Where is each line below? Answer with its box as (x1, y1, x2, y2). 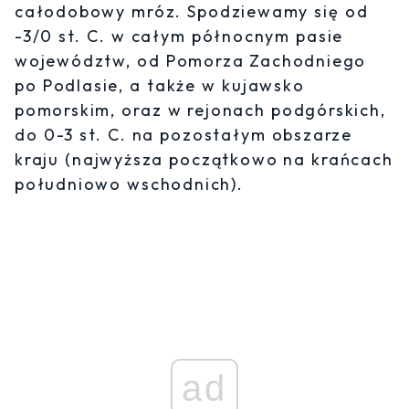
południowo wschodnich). (15, 173, 244, 194)
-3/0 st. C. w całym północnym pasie (15, 25, 344, 47)
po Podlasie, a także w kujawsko (15, 74, 305, 96)
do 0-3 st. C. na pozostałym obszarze (15, 123, 352, 145)
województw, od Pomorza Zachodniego (15, 49, 367, 71)
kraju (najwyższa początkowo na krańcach (15, 148, 393, 170)
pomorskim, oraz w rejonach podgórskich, (15, 99, 386, 121)
